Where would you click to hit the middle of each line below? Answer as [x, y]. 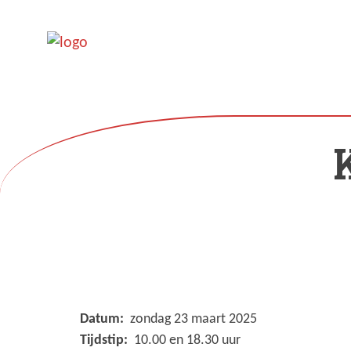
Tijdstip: [105, 340]
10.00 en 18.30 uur [186, 340]
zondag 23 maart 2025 [192, 319]
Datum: [103, 319]
